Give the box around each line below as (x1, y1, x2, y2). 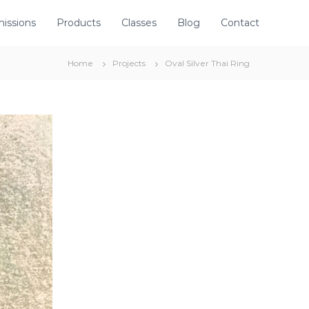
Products (57, 17, 101, 29)
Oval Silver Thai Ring (165, 58, 250, 68)
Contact (221, 17, 259, 29)
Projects (112, 58, 146, 68)
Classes (121, 17, 157, 29)
